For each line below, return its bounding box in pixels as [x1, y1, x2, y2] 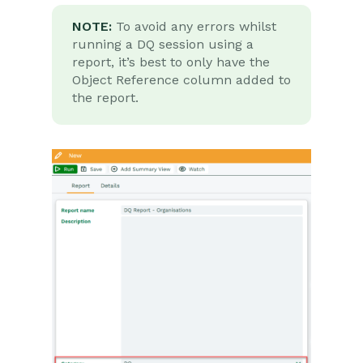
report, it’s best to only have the [72, 54, 270, 70]
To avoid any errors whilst [112, 19, 276, 35]
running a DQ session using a [72, 36, 254, 53]
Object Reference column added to [72, 72, 291, 88]
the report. [72, 90, 139, 106]
